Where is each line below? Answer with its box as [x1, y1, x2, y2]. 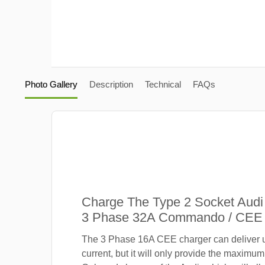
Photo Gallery [24, 79, 77, 89]
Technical [144, 79, 181, 89]
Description [89, 79, 133, 89]
